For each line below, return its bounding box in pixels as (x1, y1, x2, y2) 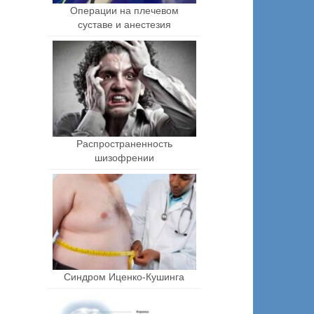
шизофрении (94, 151, 154, 163)
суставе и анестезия (77, 18, 171, 30)
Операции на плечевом (69, 4, 179, 16)
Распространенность (76, 137, 172, 149)
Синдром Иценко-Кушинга (64, 271, 185, 282)
